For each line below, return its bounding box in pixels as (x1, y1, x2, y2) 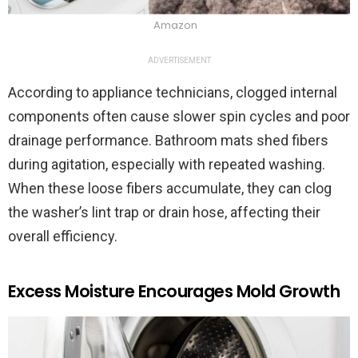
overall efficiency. (8, 228, 117, 245)
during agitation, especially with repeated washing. (8, 156, 325, 173)
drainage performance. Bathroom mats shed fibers (8, 132, 328, 149)
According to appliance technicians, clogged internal (8, 84, 337, 101)
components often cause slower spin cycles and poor (8, 108, 350, 125)
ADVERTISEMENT (147, 56, 211, 66)
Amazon (153, 18, 197, 34)
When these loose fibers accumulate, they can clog (8, 180, 332, 197)
